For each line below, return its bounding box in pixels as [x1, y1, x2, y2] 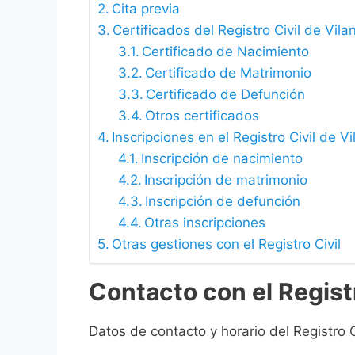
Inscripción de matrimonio [143, 172, 307, 189]
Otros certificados [144, 108, 259, 124]
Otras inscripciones [143, 215, 265, 231]
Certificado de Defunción [145, 86, 305, 103]
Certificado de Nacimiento [141, 44, 309, 60]
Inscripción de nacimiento [140, 151, 303, 167]
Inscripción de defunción [144, 193, 300, 210]
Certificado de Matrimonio [144, 65, 311, 82]
